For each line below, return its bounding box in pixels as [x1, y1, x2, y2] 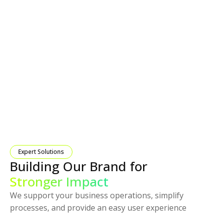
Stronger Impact [10, 172, 109, 190]
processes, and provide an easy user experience [10, 202, 186, 213]
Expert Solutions [18, 147, 64, 156]
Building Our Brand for [10, 157, 147, 175]
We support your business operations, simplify [10, 189, 184, 201]
